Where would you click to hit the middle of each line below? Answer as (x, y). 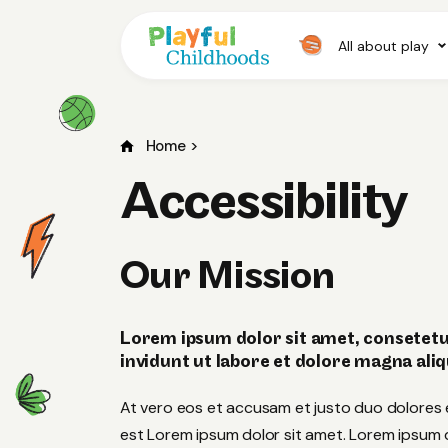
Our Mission (227, 278)
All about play (383, 45)
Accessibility (263, 204)
